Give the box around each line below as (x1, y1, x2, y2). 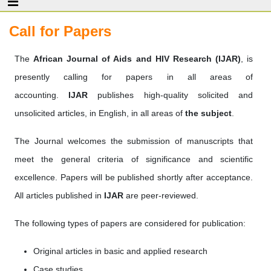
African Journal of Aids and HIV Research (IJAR (33, 54, 238, 64)
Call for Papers (9, 23, 111, 39)
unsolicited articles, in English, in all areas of (15, 108, 185, 118)
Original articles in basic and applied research (33, 246, 207, 256)
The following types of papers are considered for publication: (15, 218, 246, 228)
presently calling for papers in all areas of (15, 72, 253, 82)
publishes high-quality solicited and (88, 90, 253, 100)
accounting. (15, 90, 69, 100)
